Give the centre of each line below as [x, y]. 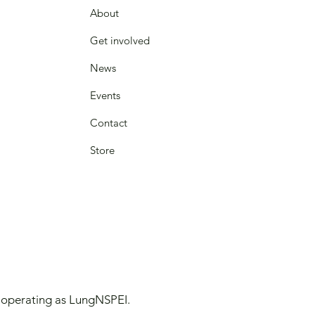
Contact [108, 123]
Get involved [120, 40]
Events [105, 95]
